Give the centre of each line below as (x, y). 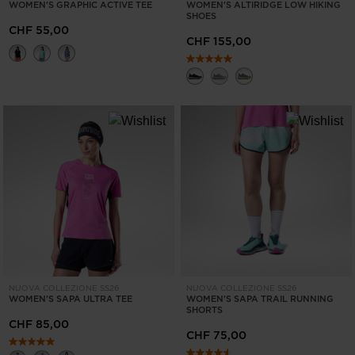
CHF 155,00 (219, 42)
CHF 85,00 (39, 324)
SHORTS (204, 310)
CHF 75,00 (216, 336)
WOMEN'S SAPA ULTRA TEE (71, 299)
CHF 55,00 (39, 31)
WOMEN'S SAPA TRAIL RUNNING (260, 299)
